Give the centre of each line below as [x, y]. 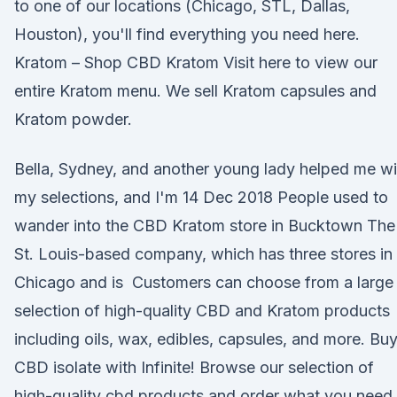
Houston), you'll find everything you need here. [187, 34]
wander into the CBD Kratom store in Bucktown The [205, 226]
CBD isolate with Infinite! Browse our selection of [194, 367]
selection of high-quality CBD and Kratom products [202, 311]
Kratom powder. [73, 119]
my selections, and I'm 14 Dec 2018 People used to [201, 197]
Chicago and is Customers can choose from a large [204, 282]
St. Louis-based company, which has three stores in [203, 254]
